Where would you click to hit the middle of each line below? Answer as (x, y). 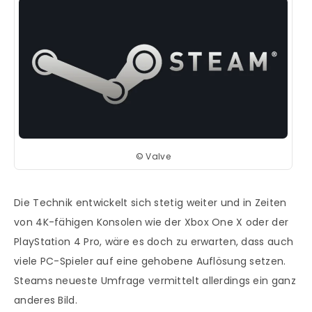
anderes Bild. (46, 300)
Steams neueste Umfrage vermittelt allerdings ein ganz (155, 280)
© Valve (153, 156)
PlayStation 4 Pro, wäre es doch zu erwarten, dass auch (154, 241)
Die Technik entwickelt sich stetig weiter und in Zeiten (150, 202)
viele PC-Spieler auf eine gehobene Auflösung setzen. (150, 261)
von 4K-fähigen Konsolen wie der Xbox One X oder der (151, 222)
